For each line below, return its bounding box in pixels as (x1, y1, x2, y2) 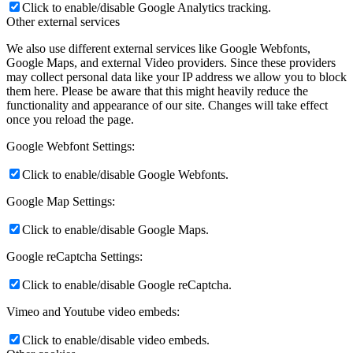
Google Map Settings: (6, 194, 115, 208)
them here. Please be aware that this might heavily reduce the (6, 84, 308, 98)
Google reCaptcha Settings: (6, 249, 143, 263)
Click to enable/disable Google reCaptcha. (22, 277, 232, 292)
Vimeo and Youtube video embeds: (6, 304, 180, 318)
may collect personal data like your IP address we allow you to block (6, 69, 347, 84)
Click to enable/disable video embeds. (22, 333, 210, 347)
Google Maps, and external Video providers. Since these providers (6, 55, 336, 69)
